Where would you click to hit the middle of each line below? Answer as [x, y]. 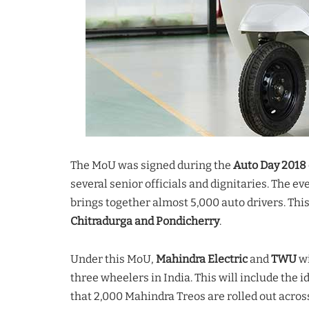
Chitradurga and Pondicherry [145, 221]
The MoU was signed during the [152, 165]
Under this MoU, [113, 259]
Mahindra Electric [202, 259]
